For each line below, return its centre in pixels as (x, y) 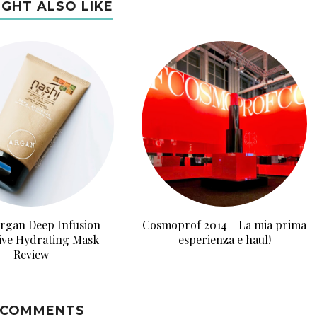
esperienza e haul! (224, 240)
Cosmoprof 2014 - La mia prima (224, 225)
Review (31, 254)
